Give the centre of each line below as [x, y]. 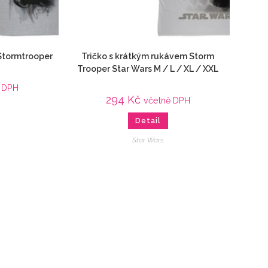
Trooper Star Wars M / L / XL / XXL [148, 69]
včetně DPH [167, 100]
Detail [148, 121]
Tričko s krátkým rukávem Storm [148, 57]
